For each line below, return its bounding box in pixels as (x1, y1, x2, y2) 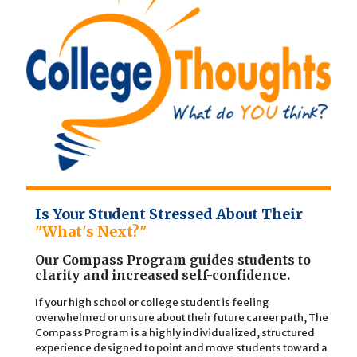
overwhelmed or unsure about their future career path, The (35, 310, 329, 324)
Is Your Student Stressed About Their (35, 204, 304, 223)
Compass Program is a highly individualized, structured (35, 325, 316, 339)
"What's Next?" (35, 222, 147, 241)
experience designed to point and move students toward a (35, 340, 328, 355)
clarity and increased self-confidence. (35, 266, 291, 283)
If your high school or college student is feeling (35, 295, 270, 309)
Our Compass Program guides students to (35, 251, 312, 268)
